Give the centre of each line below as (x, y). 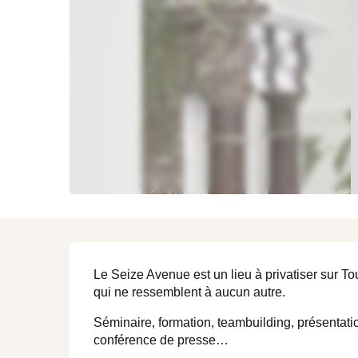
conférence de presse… (161, 340)
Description (145, 262)
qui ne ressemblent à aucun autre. (190, 292)
